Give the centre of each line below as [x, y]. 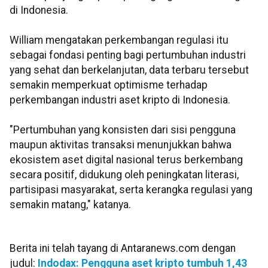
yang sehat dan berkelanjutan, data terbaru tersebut [129, 70]
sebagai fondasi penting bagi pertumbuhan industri [128, 55]
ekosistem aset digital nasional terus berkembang [126, 160]
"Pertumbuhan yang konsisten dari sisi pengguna [123, 130]
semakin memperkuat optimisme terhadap [109, 85]
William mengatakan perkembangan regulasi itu [119, 40]
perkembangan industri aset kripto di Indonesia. [120, 100]
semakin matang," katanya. [70, 205]
